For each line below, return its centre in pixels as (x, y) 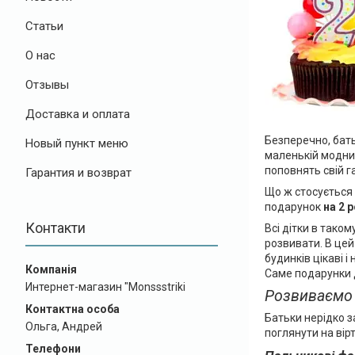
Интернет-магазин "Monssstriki (105, 287)
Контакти (55, 228)
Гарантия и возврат (78, 173)
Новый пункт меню (77, 143)
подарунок (294, 207)
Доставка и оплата (78, 114)
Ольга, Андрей (64, 326)
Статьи (44, 26)
